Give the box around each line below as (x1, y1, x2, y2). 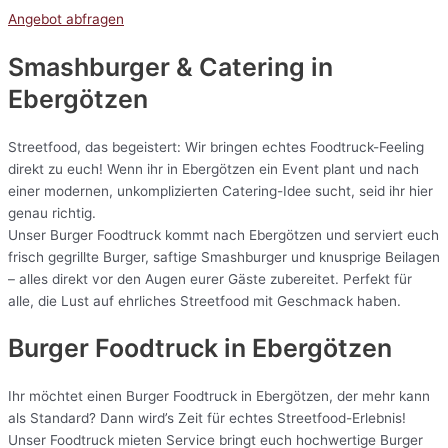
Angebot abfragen (8, 11, 124, 28)
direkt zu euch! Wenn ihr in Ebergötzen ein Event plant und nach (8, 160, 419, 177)
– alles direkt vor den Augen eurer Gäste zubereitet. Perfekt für (8, 270, 412, 287)
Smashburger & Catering (8, 51, 305, 82)
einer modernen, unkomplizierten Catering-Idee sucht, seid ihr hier (8, 182, 433, 199)
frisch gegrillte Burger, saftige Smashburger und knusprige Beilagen (8, 248, 440, 265)
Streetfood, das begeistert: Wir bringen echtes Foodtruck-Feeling (8, 138, 424, 155)
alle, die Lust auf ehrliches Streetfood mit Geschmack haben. (8, 292, 401, 309)
